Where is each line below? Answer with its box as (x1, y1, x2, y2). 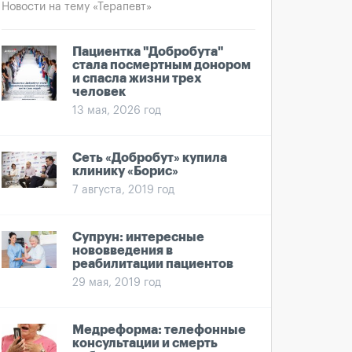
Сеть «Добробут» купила (72, 152, 227, 164)
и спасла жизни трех (72, 72, 202, 85)
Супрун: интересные (72, 231, 204, 244)
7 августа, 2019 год (72, 185, 174, 196)
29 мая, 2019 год (72, 277, 161, 288)
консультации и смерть (72, 337, 218, 350)
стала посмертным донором (72, 59, 251, 71)
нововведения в (72, 244, 173, 257)
